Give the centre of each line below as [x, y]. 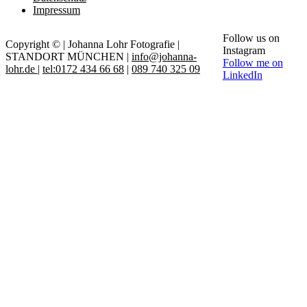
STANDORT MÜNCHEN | [69, 57]
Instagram [244, 51]
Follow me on [253, 63]
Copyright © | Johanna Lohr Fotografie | [93, 45]
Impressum [57, 10]
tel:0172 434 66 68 [83, 69]
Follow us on [251, 38]
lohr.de [22, 69]
